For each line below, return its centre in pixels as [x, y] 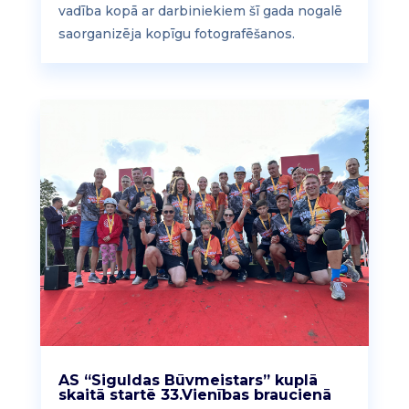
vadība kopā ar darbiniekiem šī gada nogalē [200, 10]
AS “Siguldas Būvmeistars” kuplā [188, 381]
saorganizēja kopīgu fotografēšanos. [176, 33]
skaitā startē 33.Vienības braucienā [194, 395]
